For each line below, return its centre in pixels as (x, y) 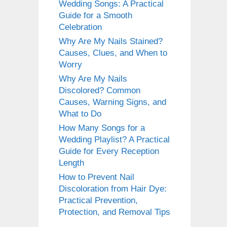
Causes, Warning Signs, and (112, 102)
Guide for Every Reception (109, 152)
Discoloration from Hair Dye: (113, 189)
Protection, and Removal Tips (115, 212)
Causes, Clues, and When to (113, 53)
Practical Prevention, (98, 201)
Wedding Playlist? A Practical (114, 140)
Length (71, 163)
